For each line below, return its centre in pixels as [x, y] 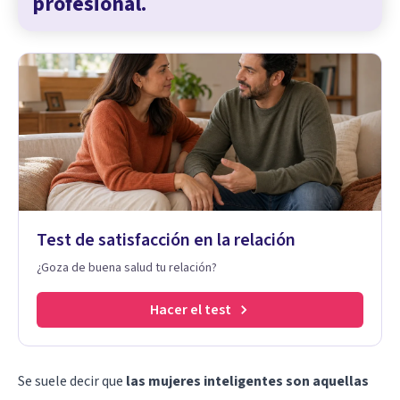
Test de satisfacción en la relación [166, 240]
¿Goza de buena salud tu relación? [127, 267]
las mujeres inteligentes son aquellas [247, 381]
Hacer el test [190, 309]
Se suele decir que [72, 381]
